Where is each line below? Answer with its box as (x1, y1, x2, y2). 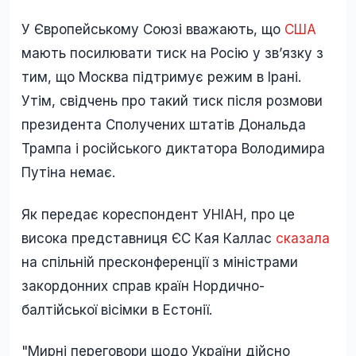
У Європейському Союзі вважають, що (21, 21, 284, 38)
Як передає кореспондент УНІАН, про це (21, 206, 295, 222)
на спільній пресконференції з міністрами (21, 253, 298, 270)
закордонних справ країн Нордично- (21, 277, 265, 294)
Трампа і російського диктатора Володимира (21, 141, 325, 157)
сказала (276, 230, 330, 246)
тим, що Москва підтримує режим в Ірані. (21, 69, 301, 86)
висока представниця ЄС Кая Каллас (21, 230, 276, 246)
